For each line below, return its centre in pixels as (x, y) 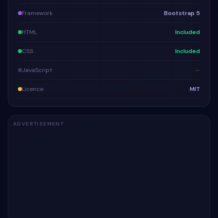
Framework (37, 13)
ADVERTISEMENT (39, 124)
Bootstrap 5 (182, 13)
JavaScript (37, 70)
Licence (33, 89)
